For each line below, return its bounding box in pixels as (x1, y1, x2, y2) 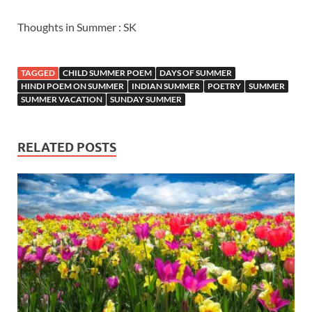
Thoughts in (17, 20, 77, 34)
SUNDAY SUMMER (110, 94, 182, 105)
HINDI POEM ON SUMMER (21, 81, 124, 92)
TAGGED (21, 68, 55, 79)
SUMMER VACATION (21, 94, 102, 105)
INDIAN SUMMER (132, 81, 200, 92)
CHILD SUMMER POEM (63, 68, 152, 79)
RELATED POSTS (17, 140, 116, 155)
